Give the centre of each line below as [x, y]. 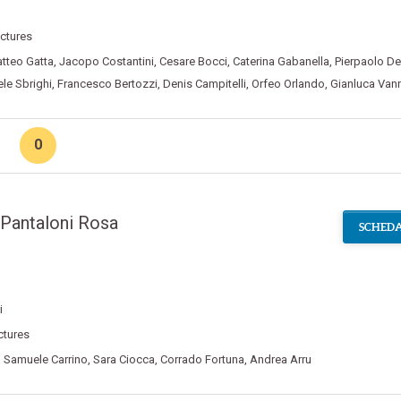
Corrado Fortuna [202, 360]
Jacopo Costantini [106, 61]
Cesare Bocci [193, 61]
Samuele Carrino [45, 360]
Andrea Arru [280, 360]
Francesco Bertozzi [107, 84]
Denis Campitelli [204, 84]
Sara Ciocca [124, 360]
